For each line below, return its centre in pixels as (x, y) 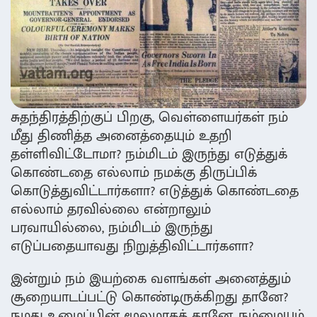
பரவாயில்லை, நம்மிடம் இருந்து (112, 228)
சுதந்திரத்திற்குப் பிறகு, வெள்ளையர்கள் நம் (149, 118)
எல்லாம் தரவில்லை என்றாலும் (111, 210)
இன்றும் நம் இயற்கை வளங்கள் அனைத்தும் (151, 279)
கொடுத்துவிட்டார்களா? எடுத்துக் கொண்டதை (155, 191)
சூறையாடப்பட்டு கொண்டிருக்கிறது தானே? (149, 298)
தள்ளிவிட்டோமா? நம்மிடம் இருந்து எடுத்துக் (149, 155)
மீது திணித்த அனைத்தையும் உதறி (121, 136)
